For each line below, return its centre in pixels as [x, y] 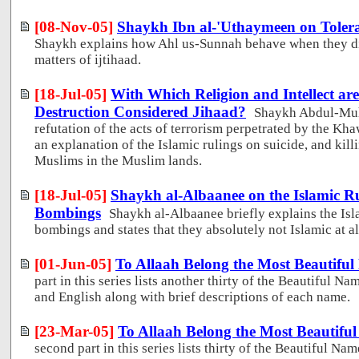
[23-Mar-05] [74, 331]
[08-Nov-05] [74, 26]
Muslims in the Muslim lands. [118, 160]
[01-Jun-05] [73, 264]
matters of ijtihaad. [88, 59]
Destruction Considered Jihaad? [140, 111]
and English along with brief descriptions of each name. [192, 296]
